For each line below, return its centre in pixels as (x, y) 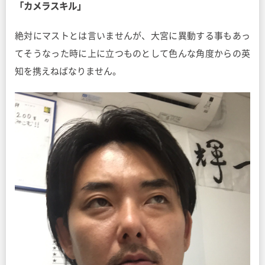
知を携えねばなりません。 (68, 72)
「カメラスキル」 (50, 7)
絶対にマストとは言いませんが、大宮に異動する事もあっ (132, 36)
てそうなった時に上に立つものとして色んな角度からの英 (132, 54)
